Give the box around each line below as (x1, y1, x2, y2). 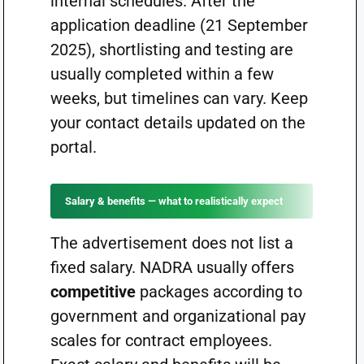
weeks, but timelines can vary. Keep (50, 89, 308, 108)
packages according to (135, 282, 302, 301)
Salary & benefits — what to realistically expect (64, 195, 283, 207)
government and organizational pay (50, 306, 305, 326)
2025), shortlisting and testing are (50, 40, 293, 59)
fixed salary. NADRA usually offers (50, 258, 294, 277)
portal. (50, 137, 97, 157)
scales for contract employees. (50, 331, 272, 350)
